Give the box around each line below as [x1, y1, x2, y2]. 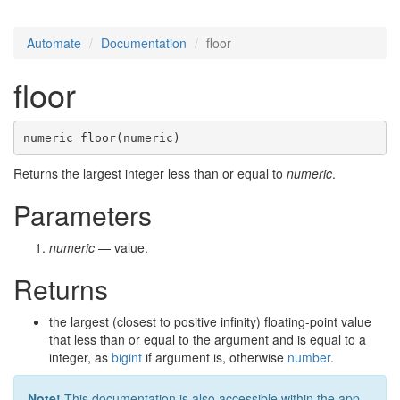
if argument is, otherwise [142, 348, 287, 367]
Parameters [13, 196, 152, 235]
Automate [27, 34, 81, 53]
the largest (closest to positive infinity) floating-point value [49, 312, 371, 331]
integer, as [49, 348, 112, 367]
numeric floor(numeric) [22, 130, 180, 145]
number [287, 348, 330, 367]
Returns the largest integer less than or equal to [13, 164, 287, 183]
